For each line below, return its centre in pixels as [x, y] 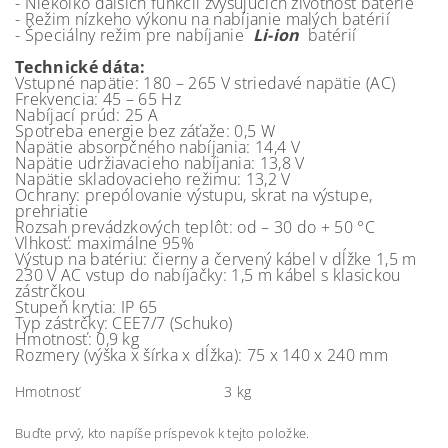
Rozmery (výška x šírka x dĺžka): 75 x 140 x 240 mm [201, 355]
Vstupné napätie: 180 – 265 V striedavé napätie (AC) [207, 83]
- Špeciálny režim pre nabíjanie [132, 35]
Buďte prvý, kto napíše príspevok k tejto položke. [162, 433]
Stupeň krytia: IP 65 [86, 307]
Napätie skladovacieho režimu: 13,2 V [153, 179]
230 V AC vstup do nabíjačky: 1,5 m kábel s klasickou [208, 275]
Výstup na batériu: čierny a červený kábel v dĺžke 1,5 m [216, 259]
